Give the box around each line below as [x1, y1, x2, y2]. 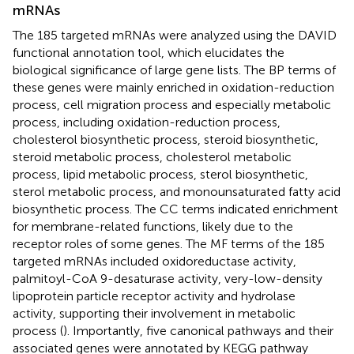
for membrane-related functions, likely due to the [13, 218, 293, 234]
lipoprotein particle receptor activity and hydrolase [13, 288, 296, 303]
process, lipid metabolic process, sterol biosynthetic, [13, 166, 308, 182]
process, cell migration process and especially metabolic [13, 96, 331, 112]
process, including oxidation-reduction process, [13, 114, 281, 130]
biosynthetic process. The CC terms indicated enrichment [13, 201, 338, 217]
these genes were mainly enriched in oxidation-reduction [13, 79, 334, 95]
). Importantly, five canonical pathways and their [63, 322, 333, 338]
